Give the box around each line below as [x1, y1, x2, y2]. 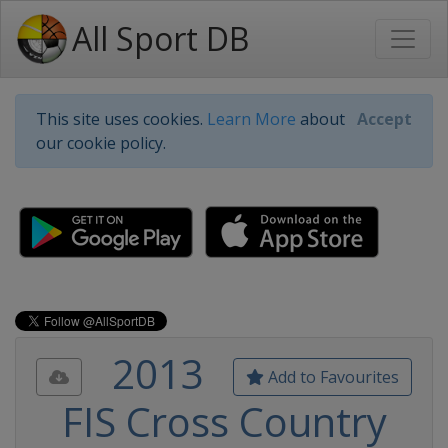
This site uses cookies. [36, 108, 207, 130]
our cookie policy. [36, 132, 166, 154]
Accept [357, 108, 412, 130]
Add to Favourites [264, 366, 399, 388]
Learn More [207, 108, 296, 130]
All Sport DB [72, 17, 249, 60]
